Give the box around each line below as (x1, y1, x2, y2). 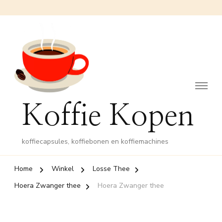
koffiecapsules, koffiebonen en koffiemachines (22, 137, 168, 147)
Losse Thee (93, 164, 130, 174)
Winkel (52, 164, 74, 174)
